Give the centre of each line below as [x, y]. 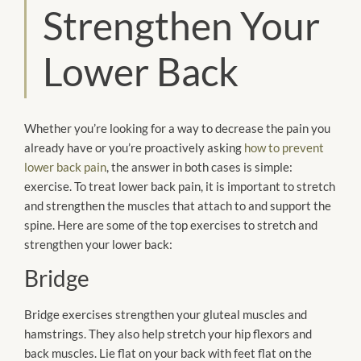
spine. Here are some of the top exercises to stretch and [171, 224]
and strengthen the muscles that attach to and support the [178, 205]
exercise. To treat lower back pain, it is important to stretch [180, 186]
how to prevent [284, 147]
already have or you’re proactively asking [134, 147]
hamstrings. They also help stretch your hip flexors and [168, 333]
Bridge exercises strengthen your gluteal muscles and [166, 314]
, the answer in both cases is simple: [199, 166]
